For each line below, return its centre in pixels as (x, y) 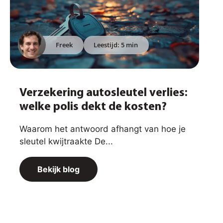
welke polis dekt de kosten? (93, 107)
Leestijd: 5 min (116, 45)
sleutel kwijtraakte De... (66, 141)
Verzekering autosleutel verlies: (104, 93)
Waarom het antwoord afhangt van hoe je (103, 129)
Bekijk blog (58, 169)
